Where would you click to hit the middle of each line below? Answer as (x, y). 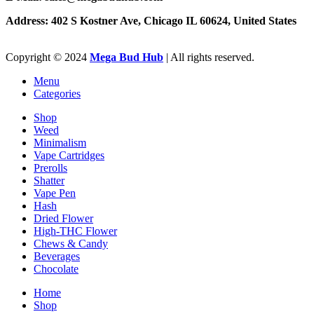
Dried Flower (63, 218)
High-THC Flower (75, 231)
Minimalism (60, 142)
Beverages (57, 256)
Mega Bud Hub (127, 57)
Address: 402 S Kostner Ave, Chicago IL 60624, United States (151, 20)
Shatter (49, 180)
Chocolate (56, 268)
